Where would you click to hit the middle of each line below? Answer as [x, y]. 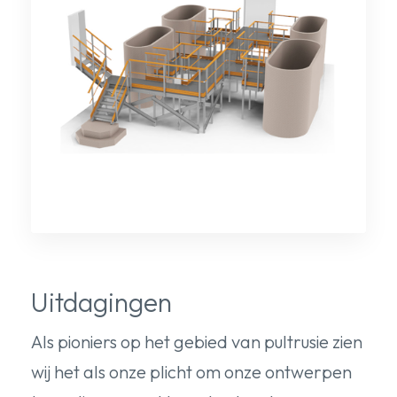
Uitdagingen [101, 302]
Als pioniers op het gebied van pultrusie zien [197, 341]
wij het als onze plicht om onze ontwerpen [191, 371]
